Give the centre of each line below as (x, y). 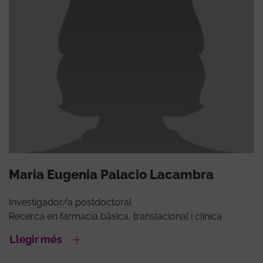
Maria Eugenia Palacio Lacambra (111, 175)
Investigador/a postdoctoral (70, 203)
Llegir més (36, 240)
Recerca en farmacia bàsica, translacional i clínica (115, 217)
